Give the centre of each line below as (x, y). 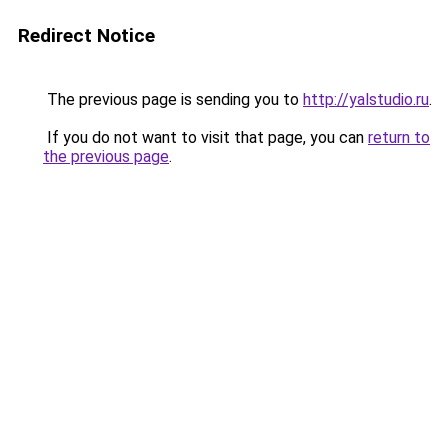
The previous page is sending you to (173, 99)
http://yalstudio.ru (366, 99)
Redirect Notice (86, 35)
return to (399, 137)
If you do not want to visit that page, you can (205, 137)
